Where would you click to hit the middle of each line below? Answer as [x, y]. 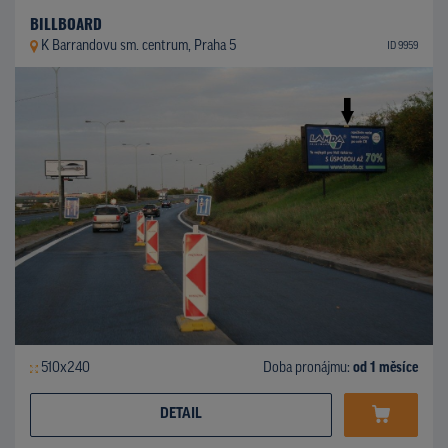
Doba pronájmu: [308, 368]
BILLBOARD [66, 22]
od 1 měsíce [385, 368]
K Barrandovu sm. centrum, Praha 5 [138, 46]
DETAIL [181, 414]
